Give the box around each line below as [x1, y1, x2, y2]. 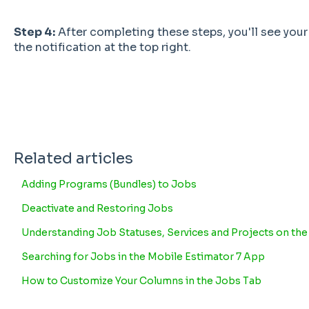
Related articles [13, 148, 133, 168]
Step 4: [13, 25, 55, 40]
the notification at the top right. [13, 40, 191, 55]
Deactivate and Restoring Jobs [21, 201, 173, 215]
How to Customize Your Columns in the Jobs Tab [21, 274, 261, 287]
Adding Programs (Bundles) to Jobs [21, 177, 197, 190]
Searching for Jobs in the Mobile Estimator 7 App [21, 250, 265, 263]
